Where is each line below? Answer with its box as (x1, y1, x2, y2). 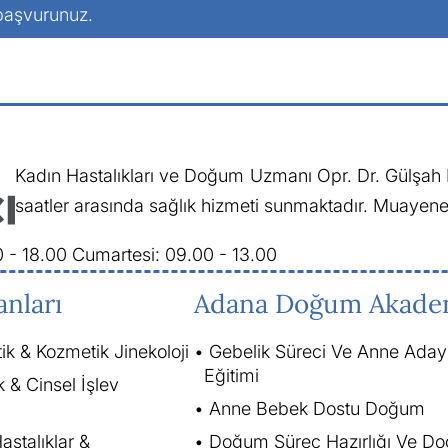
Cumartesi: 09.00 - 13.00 (72, 243, 277, 265)
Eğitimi (204, 364, 259, 386)
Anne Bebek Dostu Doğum (209, 397, 425, 419)
